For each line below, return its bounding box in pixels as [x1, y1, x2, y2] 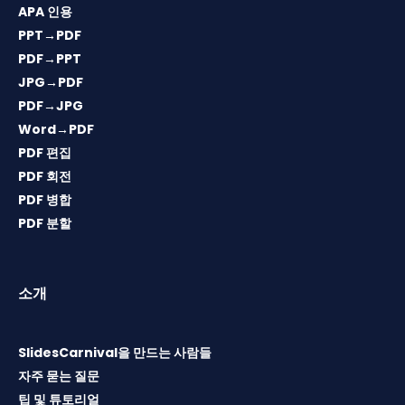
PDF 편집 [18, 144, 71, 163]
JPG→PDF [18, 73, 83, 92]
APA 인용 [18, 3, 72, 22]
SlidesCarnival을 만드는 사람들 [18, 344, 212, 363]
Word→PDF [18, 120, 94, 139]
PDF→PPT [18, 50, 81, 69]
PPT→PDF [18, 26, 81, 45]
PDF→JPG [18, 97, 83, 116]
